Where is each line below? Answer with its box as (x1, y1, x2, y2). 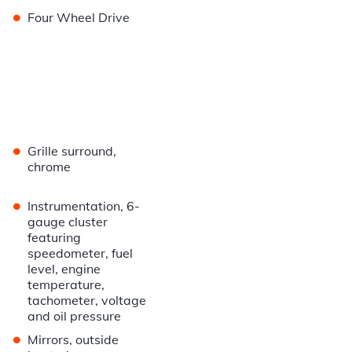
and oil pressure (27, 308, 122, 324)
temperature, (27, 277, 105, 293)
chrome (27, 159, 71, 175)
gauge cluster (27, 214, 108, 230)
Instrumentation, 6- (27, 198, 141, 214)
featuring (27, 229, 82, 246)
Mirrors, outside (27, 332, 119, 348)
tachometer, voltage (27, 292, 147, 309)
